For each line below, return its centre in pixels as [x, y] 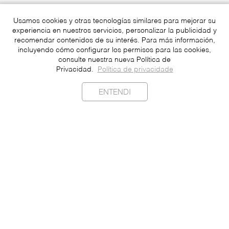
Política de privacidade [135, 70]
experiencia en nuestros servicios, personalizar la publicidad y [114, 31]
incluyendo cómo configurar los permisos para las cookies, [114, 51]
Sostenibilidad [114, 173]
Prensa [114, 196]
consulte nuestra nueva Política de [114, 60]
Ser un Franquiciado [114, 220]
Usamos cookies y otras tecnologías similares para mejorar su [114, 21]
